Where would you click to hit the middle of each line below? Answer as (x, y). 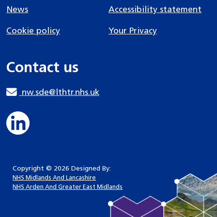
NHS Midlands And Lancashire (54, 178)
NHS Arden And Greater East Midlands (68, 188)
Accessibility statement (155, 10)
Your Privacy (132, 31)
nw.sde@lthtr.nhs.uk (59, 93)
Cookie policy (33, 31)
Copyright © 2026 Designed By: (62, 169)
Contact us (43, 69)
